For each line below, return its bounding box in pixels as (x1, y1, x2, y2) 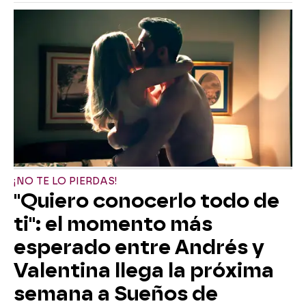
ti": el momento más (14, 212, 212, 236)
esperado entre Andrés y (14, 235, 264, 259)
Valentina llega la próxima (14, 258, 274, 282)
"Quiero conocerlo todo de (14, 189, 279, 212)
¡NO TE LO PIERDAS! (14, 175, 117, 187)
